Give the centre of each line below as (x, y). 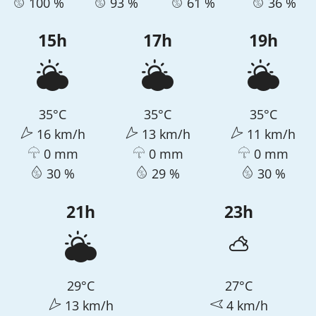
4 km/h (245, 305)
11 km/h (270, 134)
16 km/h (59, 134)
